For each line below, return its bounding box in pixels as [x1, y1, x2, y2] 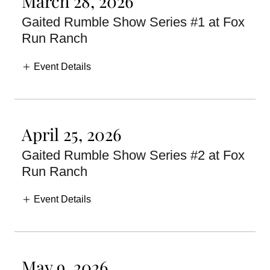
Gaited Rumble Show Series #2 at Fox [22, 147, 245, 163]
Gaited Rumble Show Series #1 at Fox [22, 14, 245, 30]
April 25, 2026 [22, 122, 121, 145]
